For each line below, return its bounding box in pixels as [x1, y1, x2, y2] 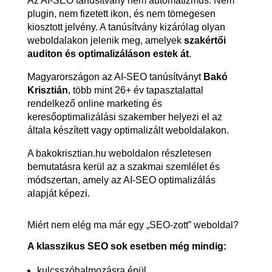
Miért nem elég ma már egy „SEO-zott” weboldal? [27, 220, 239, 230]
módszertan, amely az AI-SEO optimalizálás [27, 175, 216, 185]
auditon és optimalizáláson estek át [27, 49, 189, 59]
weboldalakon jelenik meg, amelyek [27, 35, 184, 46]
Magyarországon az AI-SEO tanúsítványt [27, 72, 203, 82]
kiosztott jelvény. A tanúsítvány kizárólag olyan [27, 22, 225, 32]
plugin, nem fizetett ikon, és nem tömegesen [27, 8, 216, 19]
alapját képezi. [27, 188, 90, 199]
